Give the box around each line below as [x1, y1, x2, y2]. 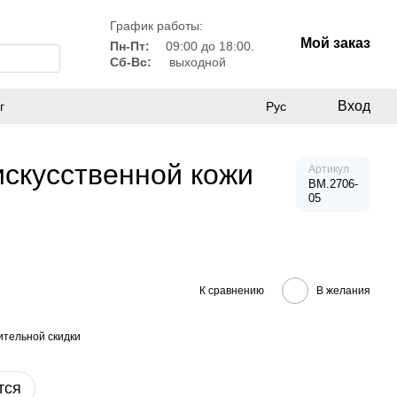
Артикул [308, 163, 349, 175]
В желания [316, 284, 370, 297]
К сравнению [199, 284, 264, 297]
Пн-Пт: [109, 39, 153, 53]
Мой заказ [300, 35, 370, 51]
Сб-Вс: [109, 55, 152, 69]
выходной [165, 55, 226, 69]
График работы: [109, 19, 203, 33]
